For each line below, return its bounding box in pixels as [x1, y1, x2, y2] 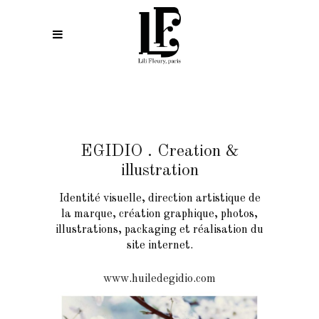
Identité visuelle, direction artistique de [58, 193, 261, 204]
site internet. [126, 240, 193, 251]
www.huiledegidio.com [103, 273, 216, 285]
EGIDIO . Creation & [80, 143, 239, 160]
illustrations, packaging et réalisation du [56, 224, 263, 236]
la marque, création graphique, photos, [61, 209, 258, 220]
